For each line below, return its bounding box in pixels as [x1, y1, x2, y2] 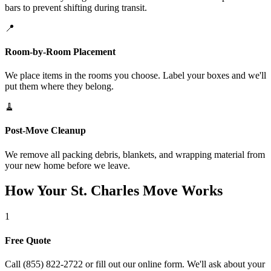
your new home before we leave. [5, 160, 130, 171]
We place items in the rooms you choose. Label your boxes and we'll [5, 70, 266, 81]
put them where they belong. [5, 81, 114, 92]
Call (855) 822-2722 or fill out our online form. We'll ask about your [5, 258, 265, 269]
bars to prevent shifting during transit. [5, 2, 147, 13]
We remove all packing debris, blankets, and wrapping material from [5, 149, 265, 160]
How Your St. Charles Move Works [5, 183, 223, 199]
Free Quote [5, 235, 51, 246]
